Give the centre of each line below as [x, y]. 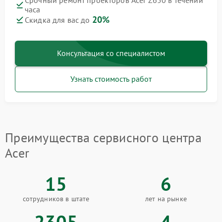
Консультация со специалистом [111, 53]
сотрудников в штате [56, 199]
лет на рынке [166, 199]
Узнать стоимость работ [111, 79]
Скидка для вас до [58, 20]
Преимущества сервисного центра [103, 138]
